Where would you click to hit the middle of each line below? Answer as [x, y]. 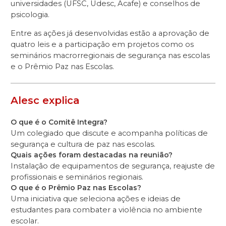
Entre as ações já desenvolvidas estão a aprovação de [110, 33]
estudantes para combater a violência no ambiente [106, 210]
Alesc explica [45, 100]
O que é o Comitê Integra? [59, 122]
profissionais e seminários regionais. [77, 177]
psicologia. [30, 15]
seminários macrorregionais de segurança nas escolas [110, 55]
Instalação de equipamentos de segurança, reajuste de [113, 166]
